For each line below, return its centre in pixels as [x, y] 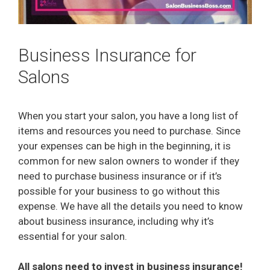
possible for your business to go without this [119, 191]
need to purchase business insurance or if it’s [120, 176]
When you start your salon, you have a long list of [128, 115]
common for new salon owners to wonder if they [129, 161]
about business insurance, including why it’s [116, 221]
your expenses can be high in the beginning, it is [124, 146]
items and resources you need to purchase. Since [129, 130]
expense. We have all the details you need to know [130, 206]
